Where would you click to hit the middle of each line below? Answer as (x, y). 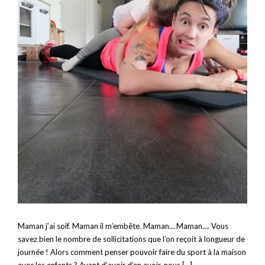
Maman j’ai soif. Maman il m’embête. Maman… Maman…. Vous (123, 226)
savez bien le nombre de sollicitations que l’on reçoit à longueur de (131, 239)
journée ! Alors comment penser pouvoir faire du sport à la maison (132, 252)
